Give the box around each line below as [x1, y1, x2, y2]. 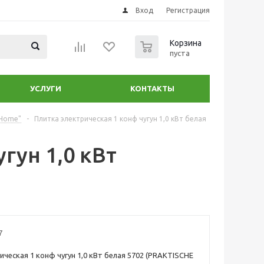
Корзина [170, 38, 202, 48]
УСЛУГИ [30, 84, 61, 93]
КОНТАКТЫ [130, 84, 174, 93]
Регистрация [166, 6, 210, 14]
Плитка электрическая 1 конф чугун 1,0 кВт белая [34, 115, 206, 123]
